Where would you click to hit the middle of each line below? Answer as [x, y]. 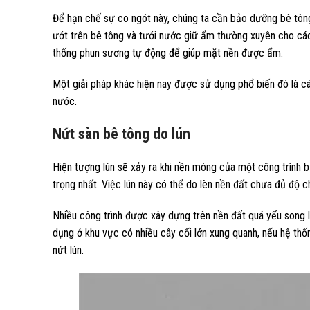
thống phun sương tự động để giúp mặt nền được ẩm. [168, 53]
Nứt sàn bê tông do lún [121, 134]
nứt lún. [68, 250]
